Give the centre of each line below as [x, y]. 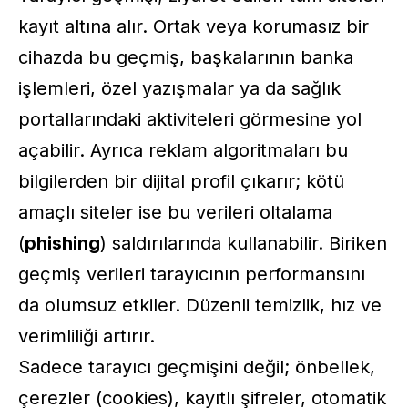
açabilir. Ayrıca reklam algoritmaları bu [183, 150]
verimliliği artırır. [87, 336]
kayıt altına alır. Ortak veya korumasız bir [194, 26]
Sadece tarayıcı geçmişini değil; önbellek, [197, 367]
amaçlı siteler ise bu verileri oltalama [175, 212]
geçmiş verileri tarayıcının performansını [192, 274]
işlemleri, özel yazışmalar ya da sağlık [179, 88]
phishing [62, 243]
